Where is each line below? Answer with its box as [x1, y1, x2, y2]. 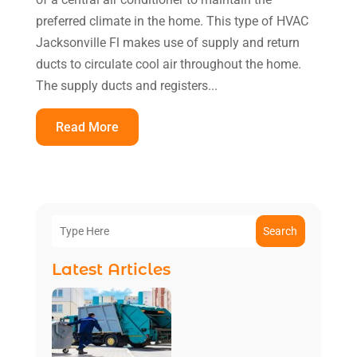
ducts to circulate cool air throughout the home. [35, 56, 301, 72]
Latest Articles [51, 259, 171, 279]
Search [263, 224, 298, 237]
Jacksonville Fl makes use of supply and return [35, 34, 300, 50]
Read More [55, 119, 119, 135]
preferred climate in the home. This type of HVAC [35, 13, 308, 29]
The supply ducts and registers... [35, 77, 218, 93]
